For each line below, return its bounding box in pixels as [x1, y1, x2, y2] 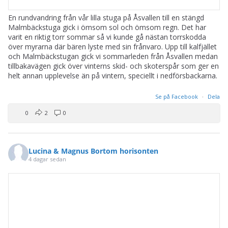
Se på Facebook [155, 93, 199, 101]
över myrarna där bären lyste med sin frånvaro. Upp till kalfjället [8, 42, 217, 52]
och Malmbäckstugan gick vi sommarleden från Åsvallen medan [8, 51, 218, 62]
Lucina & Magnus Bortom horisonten [28, 146, 158, 156]
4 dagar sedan [28, 155, 66, 163]
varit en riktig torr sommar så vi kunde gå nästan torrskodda [8, 32, 206, 42]
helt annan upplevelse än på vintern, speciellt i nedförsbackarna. [8, 71, 217, 81]
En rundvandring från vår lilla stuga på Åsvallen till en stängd [8, 13, 204, 23]
